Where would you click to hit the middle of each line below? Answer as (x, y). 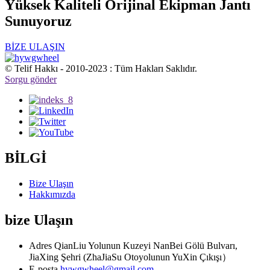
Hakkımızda (52, 195)
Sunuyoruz (38, 21)
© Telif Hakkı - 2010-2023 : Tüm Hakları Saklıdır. (101, 69)
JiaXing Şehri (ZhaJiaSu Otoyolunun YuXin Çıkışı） (130, 257)
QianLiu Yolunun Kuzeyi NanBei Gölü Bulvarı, (146, 245)
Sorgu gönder (31, 80)
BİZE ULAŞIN (35, 47)
